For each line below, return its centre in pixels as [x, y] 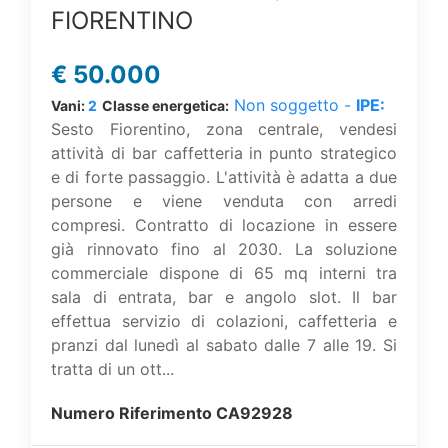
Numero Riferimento [133, 413]
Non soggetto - [292, 105]
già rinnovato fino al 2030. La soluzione [224, 249]
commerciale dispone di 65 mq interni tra [224, 273]
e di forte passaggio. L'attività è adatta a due [224, 177]
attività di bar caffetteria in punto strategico [224, 153]
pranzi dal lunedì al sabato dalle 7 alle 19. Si [224, 345]
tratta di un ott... [112, 369]
